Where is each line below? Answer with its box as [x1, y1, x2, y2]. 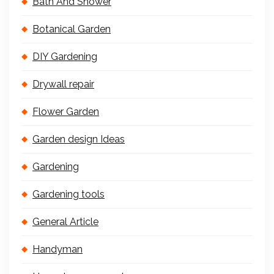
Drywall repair [32, 78, 94, 90]
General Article [32, 216, 98, 228]
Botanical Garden [32, 23, 111, 35]
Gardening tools [32, 188, 105, 200]
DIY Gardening [32, 51, 97, 62]
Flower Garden [32, 106, 99, 117]
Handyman [32, 243, 83, 255]
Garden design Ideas [32, 133, 125, 145]
